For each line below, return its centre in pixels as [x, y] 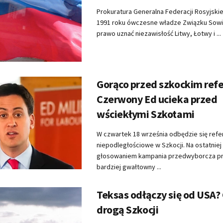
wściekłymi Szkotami [146, 114]
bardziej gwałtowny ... [129, 167]
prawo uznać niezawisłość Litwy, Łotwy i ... [159, 34]
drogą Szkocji [128, 210]
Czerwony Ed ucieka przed [157, 99]
